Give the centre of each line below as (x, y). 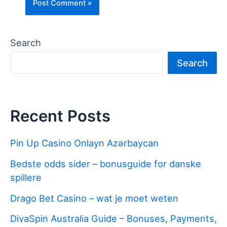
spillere (26, 177)
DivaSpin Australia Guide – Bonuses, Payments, (113, 219)
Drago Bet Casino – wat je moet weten (94, 198)
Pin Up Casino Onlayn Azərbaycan (84, 143)
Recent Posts (60, 116)
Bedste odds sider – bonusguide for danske (106, 163)
